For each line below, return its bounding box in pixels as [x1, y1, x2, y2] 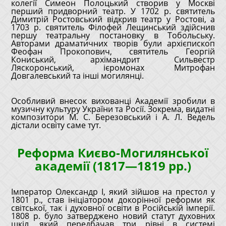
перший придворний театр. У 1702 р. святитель [11, 6, 215, 17]
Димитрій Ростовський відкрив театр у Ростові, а [11, 14, 215, 25]
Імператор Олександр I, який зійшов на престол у [11, 186, 215, 197]
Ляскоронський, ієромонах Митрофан [11, 62, 215, 73]
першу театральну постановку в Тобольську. [11, 30, 215, 41]
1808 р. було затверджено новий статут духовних [11, 210, 215, 221]
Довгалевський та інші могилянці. [11, 70, 144, 81]
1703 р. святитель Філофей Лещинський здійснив [11, 22, 215, 33]
